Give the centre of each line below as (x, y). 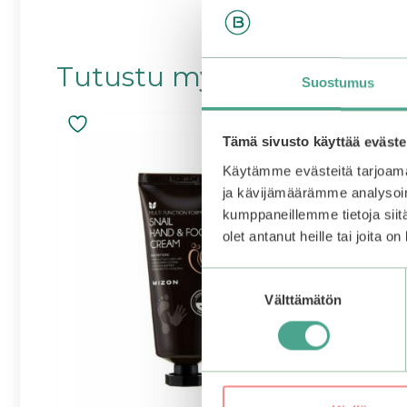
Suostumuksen (247, 278)
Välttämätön (303, 300)
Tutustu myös (150, 77)
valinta (220, 300)
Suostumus (338, 83)
